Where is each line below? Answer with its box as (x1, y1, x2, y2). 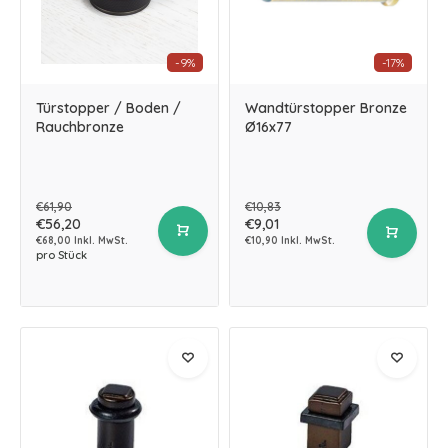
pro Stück (36, 248, 87, 262)
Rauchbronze (36, 118, 124, 136)
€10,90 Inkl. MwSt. (245, 234, 335, 247)
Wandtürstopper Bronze (245, 99, 407, 117)
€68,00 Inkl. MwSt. (36, 234, 128, 247)
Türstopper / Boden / (36, 99, 181, 117)
